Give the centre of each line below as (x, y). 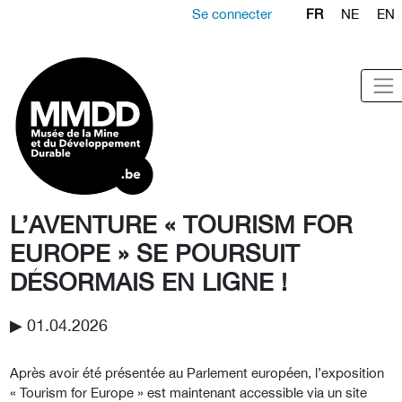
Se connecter (232, 14)
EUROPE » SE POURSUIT (155, 253)
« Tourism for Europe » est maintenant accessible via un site (188, 392)
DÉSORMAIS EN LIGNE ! (149, 281)
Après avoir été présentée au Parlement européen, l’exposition (197, 372)
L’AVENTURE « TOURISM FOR (181, 224)
